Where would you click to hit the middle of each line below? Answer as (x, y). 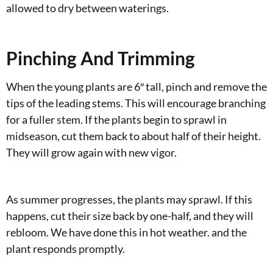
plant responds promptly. (66, 248)
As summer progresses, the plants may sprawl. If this (129, 199)
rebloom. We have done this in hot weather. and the (126, 232)
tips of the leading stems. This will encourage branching (136, 103)
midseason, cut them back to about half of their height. (133, 136)
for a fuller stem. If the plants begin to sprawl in (116, 119)
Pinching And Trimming (101, 58)
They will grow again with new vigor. (91, 152)
